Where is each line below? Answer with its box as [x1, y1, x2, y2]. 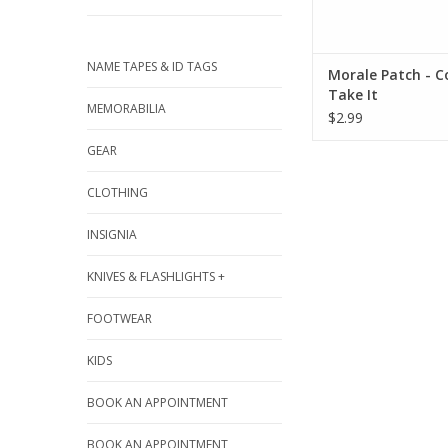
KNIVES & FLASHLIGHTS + [87, 268, 225, 285]
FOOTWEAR [87, 310, 152, 327]
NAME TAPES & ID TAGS [87, 58, 217, 75]
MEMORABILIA [87, 100, 166, 117]
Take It [328, 85, 378, 105]
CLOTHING [87, 184, 148, 201]
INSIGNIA [87, 226, 137, 243]
